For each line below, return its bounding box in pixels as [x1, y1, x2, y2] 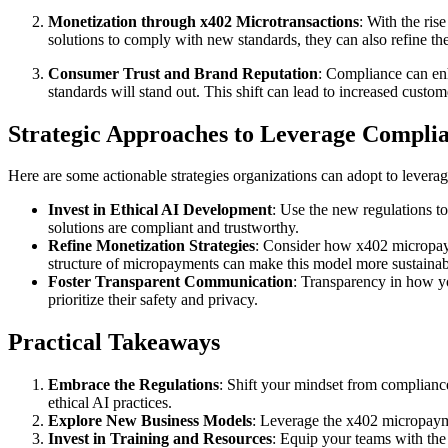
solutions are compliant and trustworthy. [48, 219, 299, 237]
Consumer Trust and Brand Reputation [48, 64, 318, 82]
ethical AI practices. [48, 394, 172, 412]
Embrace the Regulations [48, 376, 219, 394]
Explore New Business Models [48, 412, 252, 430]
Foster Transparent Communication [48, 273, 293, 291]
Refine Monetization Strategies [48, 237, 255, 255]
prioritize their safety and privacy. [48, 291, 258, 309]
